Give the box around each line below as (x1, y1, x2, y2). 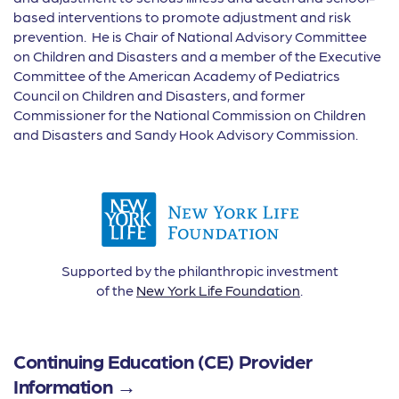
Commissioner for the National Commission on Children (13, 106, 366, 124)
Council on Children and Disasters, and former (13, 86, 305, 104)
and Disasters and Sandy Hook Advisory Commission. (13, 126, 358, 143)
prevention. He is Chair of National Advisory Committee (13, 28, 367, 45)
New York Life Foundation (136, 281, 300, 299)
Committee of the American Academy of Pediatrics (13, 67, 340, 85)
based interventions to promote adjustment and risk (13, 8, 351, 26)
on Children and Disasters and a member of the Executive (13, 47, 381, 65)
